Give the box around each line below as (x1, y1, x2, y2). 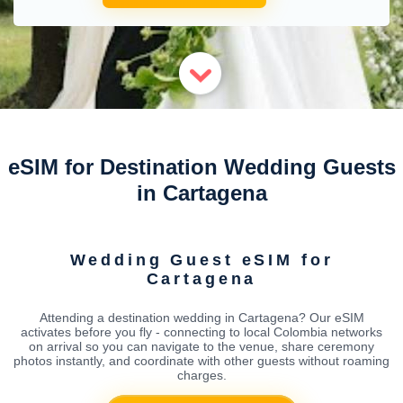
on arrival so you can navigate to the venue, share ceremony (29, 338, 374, 354)
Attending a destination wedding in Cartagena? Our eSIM (39, 309, 364, 325)
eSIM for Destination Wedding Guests (7, 155, 396, 179)
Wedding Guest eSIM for (69, 250, 334, 269)
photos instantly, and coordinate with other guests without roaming (13, 353, 390, 368)
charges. (176, 367, 227, 382)
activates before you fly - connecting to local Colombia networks (21, 324, 382, 339)
